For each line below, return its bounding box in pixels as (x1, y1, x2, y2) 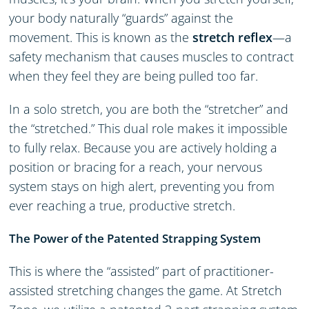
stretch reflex (192, 28, 273, 46)
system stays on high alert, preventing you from (9, 177, 275, 195)
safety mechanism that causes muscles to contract (9, 48, 295, 65)
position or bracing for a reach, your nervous (9, 158, 263, 175)
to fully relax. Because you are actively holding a (9, 139, 278, 156)
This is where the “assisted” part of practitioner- (9, 262, 275, 279)
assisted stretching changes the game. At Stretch (9, 281, 283, 299)
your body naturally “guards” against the (9, 9, 234, 26)
